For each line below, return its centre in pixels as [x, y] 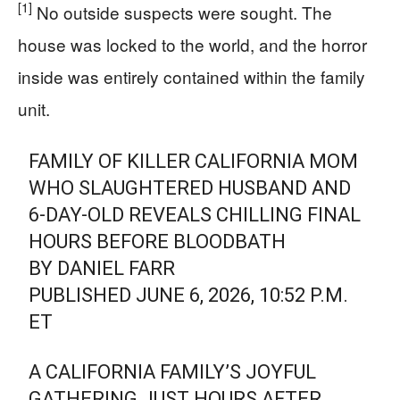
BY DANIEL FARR [102, 268]
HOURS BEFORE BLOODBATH [158, 241]
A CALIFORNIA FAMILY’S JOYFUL [173, 371]
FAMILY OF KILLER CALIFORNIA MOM [194, 161]
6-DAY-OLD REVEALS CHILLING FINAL [195, 214]
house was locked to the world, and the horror [192, 44]
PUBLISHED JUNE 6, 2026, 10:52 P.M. [189, 295]
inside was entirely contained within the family [192, 76]
